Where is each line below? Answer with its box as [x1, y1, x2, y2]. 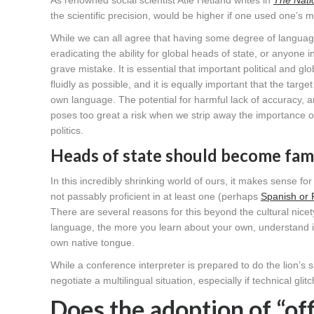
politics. [50, 125, 83, 137]
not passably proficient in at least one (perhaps [50, 191, 261, 203]
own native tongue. [50, 237, 135, 249]
